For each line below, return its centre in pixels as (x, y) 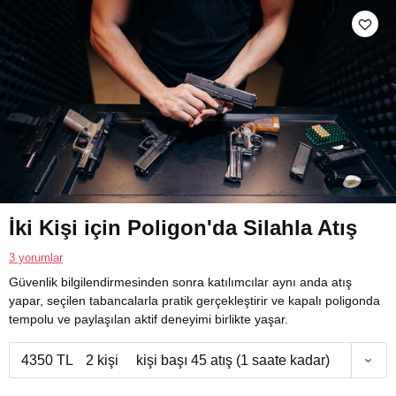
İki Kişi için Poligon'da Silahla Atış (183, 228)
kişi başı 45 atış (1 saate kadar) (233, 361)
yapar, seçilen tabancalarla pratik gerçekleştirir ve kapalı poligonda (194, 301)
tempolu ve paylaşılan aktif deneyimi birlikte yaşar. (148, 320)
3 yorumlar (36, 258)
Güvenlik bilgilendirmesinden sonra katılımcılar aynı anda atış (180, 282)
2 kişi (102, 361)
